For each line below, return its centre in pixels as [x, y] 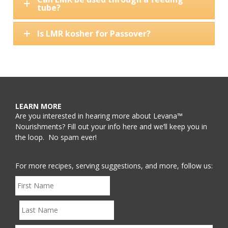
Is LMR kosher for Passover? [94, 34]
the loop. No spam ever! [56, 137]
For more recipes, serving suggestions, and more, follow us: [114, 165]
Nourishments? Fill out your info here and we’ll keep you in [111, 126]
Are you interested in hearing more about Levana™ [99, 116]
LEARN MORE [38, 106]
